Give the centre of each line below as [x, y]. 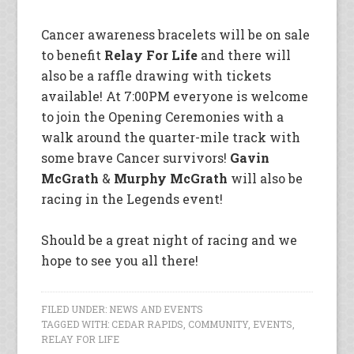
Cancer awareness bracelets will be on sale [176, 35]
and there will [245, 55]
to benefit [73, 55]
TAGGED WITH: [77, 324]
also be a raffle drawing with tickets [156, 76]
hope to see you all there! [120, 261]
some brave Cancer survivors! [136, 158]
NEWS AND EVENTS [156, 309]
